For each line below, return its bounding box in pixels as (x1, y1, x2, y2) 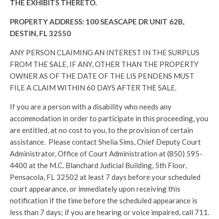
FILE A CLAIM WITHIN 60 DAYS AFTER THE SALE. (10, 83, 176, 92)
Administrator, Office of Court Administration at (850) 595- (10, 149, 202, 158)
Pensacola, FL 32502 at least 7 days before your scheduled (10, 173, 200, 181)
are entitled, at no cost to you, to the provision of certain (10, 126, 193, 134)
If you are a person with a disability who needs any (10, 102, 172, 111)
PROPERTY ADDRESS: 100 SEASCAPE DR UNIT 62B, (10, 17, 184, 26)
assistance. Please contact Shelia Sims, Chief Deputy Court (10, 137, 201, 146)
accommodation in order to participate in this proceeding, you (10, 114, 208, 123)
